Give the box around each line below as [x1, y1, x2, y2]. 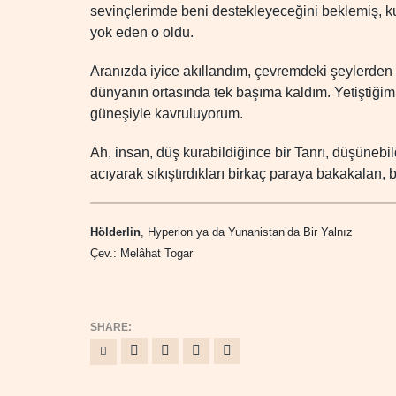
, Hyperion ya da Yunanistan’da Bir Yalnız [141, 225, 353, 239]
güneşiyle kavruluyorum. [90, 106, 243, 121]
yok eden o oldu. [90, 25, 194, 40]
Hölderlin [90, 225, 141, 239]
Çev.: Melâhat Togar [90, 247, 193, 260]
